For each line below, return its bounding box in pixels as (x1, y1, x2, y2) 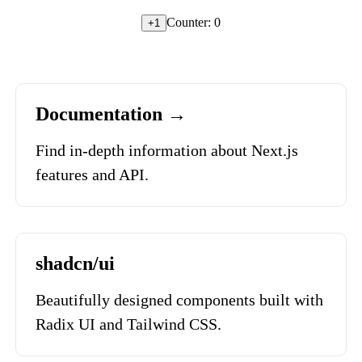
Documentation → (36, 103, 187, 124)
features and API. (36, 166, 149, 183)
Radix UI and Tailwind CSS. (36, 315, 221, 333)
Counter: (166, 15, 214, 29)
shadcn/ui (36, 253, 115, 274)
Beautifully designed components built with (36, 291, 323, 309)
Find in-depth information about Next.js (36, 141, 298, 159)
